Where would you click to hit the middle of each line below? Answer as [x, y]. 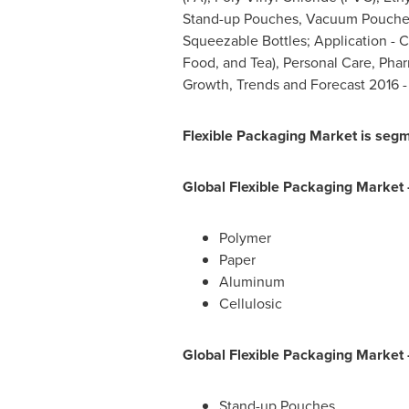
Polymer [245, 238]
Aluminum [252, 282]
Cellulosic [250, 304]
